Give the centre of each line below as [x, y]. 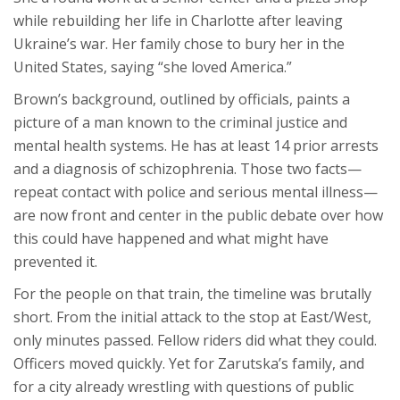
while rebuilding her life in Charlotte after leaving [178, 21]
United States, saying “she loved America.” [153, 67]
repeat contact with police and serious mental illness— [196, 192]
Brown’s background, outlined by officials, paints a [182, 100]
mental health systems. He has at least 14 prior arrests [196, 146]
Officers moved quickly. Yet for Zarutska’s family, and [189, 364]
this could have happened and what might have [171, 239]
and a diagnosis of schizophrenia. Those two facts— [187, 169]
